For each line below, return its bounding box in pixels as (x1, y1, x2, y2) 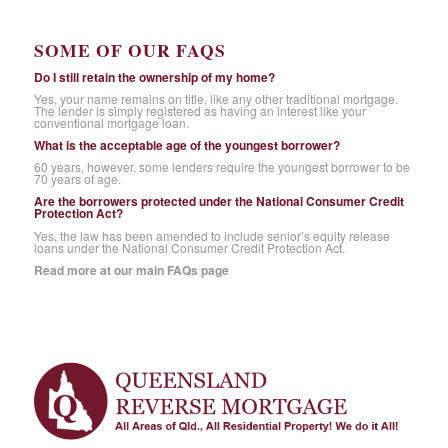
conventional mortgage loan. (33, 113, 189, 131)
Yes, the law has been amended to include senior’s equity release (33, 226, 390, 244)
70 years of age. (33, 170, 121, 188)
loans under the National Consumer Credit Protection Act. (33, 238, 345, 256)
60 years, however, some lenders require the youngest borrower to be (33, 158, 410, 176)
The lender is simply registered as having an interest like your (33, 101, 366, 119)
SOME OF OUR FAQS (33, 37, 226, 64)
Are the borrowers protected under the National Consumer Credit (33, 192, 404, 211)
